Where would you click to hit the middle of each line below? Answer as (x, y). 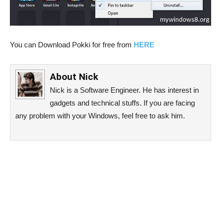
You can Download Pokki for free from (72, 44)
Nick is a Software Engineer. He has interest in (124, 90)
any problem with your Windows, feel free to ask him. (100, 115)
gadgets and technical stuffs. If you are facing (122, 103)
